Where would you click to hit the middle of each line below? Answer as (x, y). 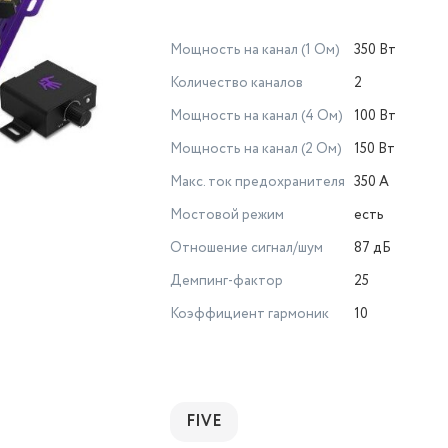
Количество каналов (236, 83)
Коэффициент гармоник (249, 314)
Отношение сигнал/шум (246, 248)
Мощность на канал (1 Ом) (255, 50)
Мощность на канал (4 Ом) (256, 116)
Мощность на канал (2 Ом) (256, 149)
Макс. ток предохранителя (257, 182)
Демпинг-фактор (226, 281)
